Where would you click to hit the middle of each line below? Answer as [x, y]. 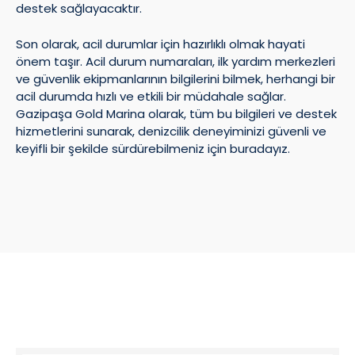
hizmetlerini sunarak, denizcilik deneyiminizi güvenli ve [171, 131]
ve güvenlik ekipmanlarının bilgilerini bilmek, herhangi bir [176, 78]
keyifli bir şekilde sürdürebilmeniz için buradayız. [153, 148]
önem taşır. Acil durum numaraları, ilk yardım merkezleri [176, 61]
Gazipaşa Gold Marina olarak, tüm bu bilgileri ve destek [176, 113]
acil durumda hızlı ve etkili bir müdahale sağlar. [151, 96]
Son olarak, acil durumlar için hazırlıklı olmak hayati [160, 44]
